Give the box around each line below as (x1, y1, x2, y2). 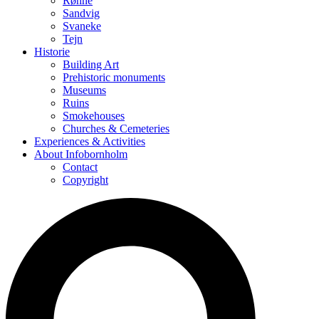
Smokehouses (63, 110, 125, 122)
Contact (63, 161, 98, 174)
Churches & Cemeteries (63, 122, 169, 135)
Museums (63, 84, 106, 97)
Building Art (63, 58, 119, 71)
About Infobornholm (34, 148, 127, 161)
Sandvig (63, 7, 100, 20)
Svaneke (63, 20, 101, 33)
